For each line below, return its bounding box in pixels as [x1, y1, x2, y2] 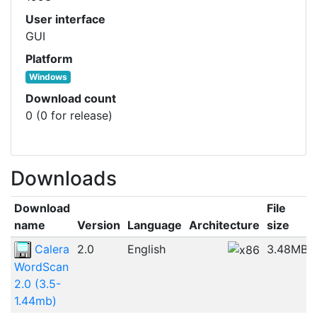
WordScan [13, 260, 69, 275]
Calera [30, 241, 69, 256]
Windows [28, 71, 67, 82]
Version [76, 217, 120, 232]
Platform [25, 51, 73, 66]
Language [127, 217, 182, 232]
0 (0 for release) [25, 108, 113, 122]
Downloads [11, 166, 117, 190]
